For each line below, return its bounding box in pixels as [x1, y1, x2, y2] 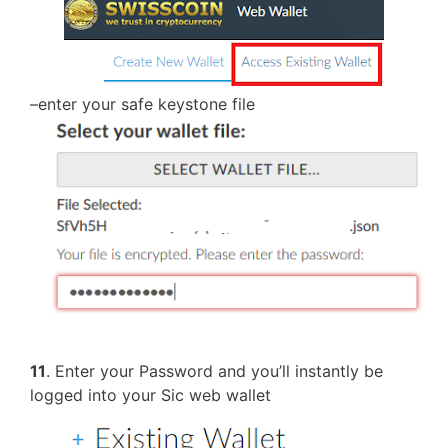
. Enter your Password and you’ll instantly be [46, 360, 383, 381]
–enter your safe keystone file [30, 94, 255, 115]
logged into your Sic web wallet [30, 384, 271, 405]
